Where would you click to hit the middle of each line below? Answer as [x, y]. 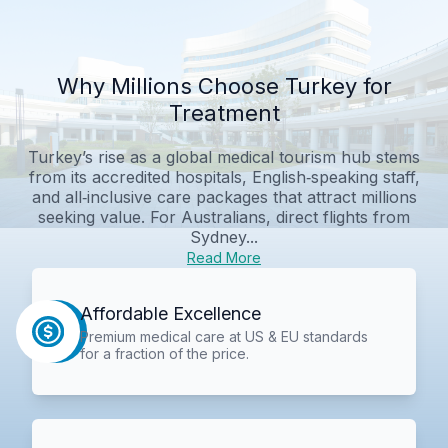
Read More [224, 257]
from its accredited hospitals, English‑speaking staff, [224, 176]
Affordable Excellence [170, 313]
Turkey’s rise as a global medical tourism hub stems [224, 156]
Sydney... [224, 236]
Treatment [224, 112]
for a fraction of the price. [164, 353]
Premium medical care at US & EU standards [223, 336]
